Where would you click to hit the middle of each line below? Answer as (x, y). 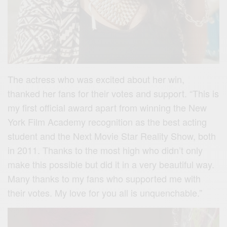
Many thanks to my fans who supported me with (104, 178)
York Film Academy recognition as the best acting (107, 121)
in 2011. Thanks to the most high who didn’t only (105, 150)
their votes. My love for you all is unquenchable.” (105, 192)
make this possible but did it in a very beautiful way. (111, 164)
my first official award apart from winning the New (107, 107)
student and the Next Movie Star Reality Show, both (112, 136)
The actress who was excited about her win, (96, 79)
